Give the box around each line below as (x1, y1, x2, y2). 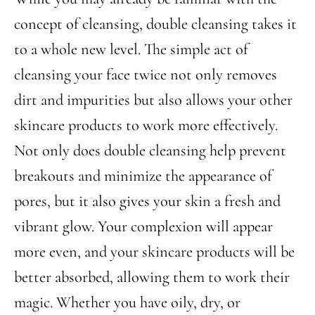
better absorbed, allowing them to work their (14, 267, 290, 286)
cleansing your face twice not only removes (14, 65, 277, 84)
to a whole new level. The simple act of (14, 39, 248, 58)
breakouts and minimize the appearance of (14, 166, 272, 185)
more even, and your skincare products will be (14, 242, 295, 261)
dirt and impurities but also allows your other (14, 90, 292, 109)
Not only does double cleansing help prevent (14, 141, 286, 160)
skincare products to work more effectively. (14, 115, 278, 134)
